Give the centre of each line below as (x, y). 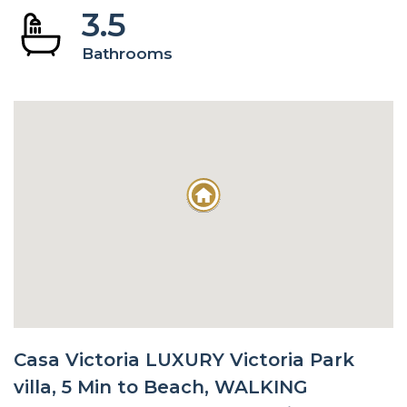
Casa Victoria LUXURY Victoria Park (184, 359)
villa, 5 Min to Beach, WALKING (161, 387)
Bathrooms (127, 53)
